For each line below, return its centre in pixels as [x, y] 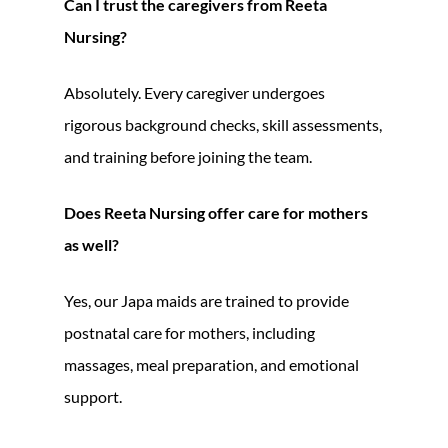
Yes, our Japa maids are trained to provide [206, 300]
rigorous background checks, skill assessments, [223, 124]
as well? [91, 244]
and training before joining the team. [188, 156]
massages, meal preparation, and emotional [211, 364]
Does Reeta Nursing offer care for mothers [216, 212]
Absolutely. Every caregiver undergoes [194, 92]
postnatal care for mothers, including [189, 332]
